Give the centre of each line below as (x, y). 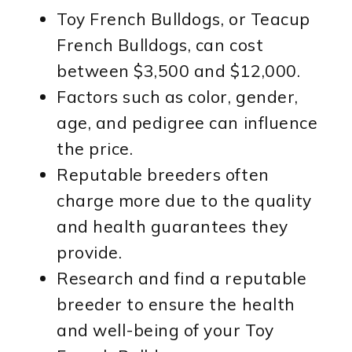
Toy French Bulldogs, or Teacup (183, 19)
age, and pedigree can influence (187, 123)
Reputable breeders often (163, 175)
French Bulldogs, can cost (160, 45)
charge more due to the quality (184, 201)
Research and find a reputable (182, 279)
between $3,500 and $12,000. (179, 71)
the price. (95, 149)
